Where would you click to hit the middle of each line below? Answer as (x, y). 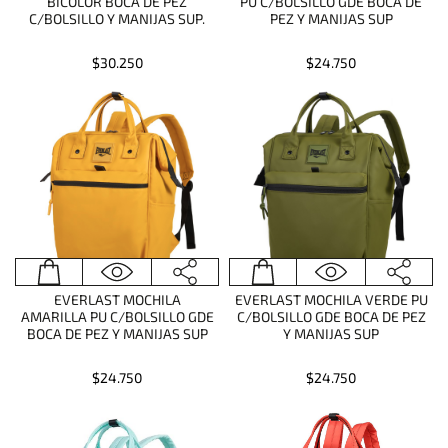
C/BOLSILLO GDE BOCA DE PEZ (331, 316)
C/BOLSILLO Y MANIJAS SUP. (117, 18)
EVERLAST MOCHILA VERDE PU (331, 299)
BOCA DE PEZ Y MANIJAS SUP (117, 333)
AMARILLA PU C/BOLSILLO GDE (117, 316)
